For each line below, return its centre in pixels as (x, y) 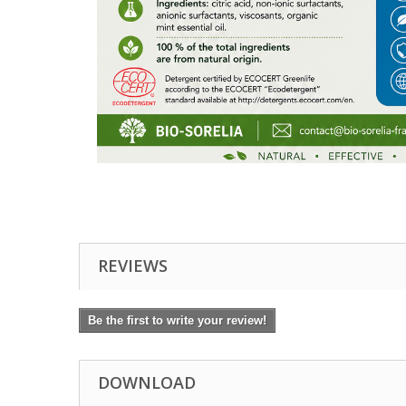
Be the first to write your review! (177, 320)
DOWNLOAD (147, 382)
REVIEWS (133, 266)
